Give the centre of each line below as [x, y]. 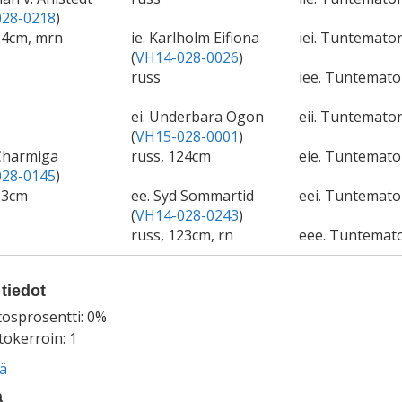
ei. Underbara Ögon [197, 117]
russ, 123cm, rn [182, 235]
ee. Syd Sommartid [192, 196]
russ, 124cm [170, 156]
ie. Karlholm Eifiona [195, 38]
